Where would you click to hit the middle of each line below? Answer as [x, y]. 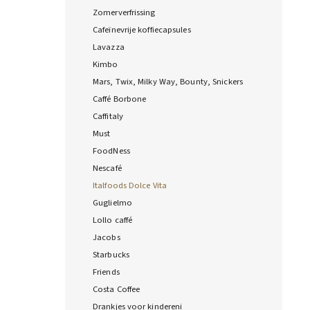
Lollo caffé [113, 220]
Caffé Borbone [120, 99]
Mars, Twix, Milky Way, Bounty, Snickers [168, 82]
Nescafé [107, 168]
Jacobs [107, 238]
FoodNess [111, 151]
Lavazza [109, 47]
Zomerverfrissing [124, 13]
